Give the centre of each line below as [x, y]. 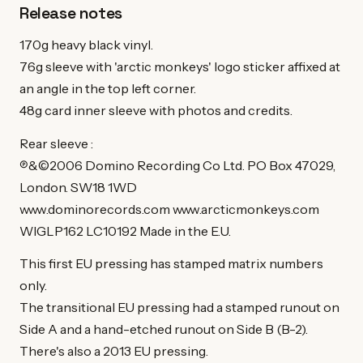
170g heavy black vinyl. [86, 45]
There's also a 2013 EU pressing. [114, 351]
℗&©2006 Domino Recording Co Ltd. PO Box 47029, [177, 165]
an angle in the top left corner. [108, 89]
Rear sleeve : [56, 143]
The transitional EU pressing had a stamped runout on [179, 307]
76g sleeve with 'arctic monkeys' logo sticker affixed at [180, 67]
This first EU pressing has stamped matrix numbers [171, 264]
